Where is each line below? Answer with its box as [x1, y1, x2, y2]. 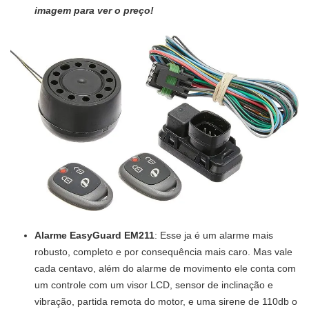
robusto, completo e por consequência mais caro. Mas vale [34, 246, 292, 257]
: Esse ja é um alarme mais [154, 229, 273, 241]
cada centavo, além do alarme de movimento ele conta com [34, 262, 296, 274]
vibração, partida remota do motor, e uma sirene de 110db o [34, 295, 297, 307]
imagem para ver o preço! [34, 4, 154, 16]
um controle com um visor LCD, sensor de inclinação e [34, 279, 273, 290]
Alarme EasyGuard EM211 [34, 229, 154, 241]
